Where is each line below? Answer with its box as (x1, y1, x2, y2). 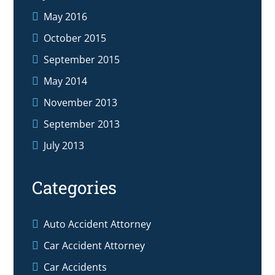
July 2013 (44, 139, 85, 153)
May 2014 (44, 74, 88, 88)
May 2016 (44, 10, 88, 24)
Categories (32, 176, 117, 199)
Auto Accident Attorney (44, 217, 152, 231)
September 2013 (44, 117, 120, 131)
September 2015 (44, 53, 120, 67)
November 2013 (44, 96, 118, 110)
